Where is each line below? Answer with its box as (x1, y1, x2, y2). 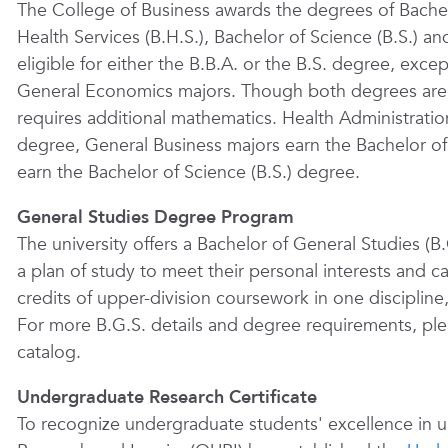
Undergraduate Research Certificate (16, 385, 317, 410)
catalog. (16, 340, 81, 365)
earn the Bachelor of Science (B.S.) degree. (16, 160, 360, 185)
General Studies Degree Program (16, 205, 294, 230)
